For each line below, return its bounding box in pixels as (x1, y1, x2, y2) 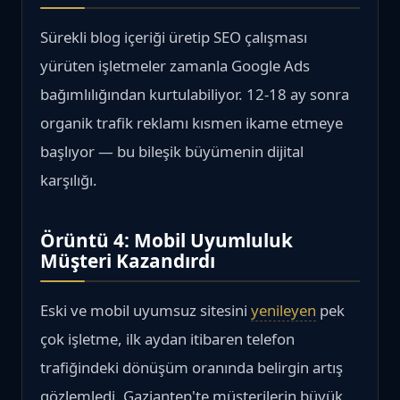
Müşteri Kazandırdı (40, 248, 215, 274)
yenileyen (251, 299, 316, 321)
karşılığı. (40, 170, 97, 191)
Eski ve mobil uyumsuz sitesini (40, 299, 251, 321)
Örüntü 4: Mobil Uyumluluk (40, 228, 293, 254)
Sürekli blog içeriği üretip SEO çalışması (40, 27, 307, 48)
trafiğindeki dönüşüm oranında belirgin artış (40, 356, 343, 378)
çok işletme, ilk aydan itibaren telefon (40, 328, 295, 349)
